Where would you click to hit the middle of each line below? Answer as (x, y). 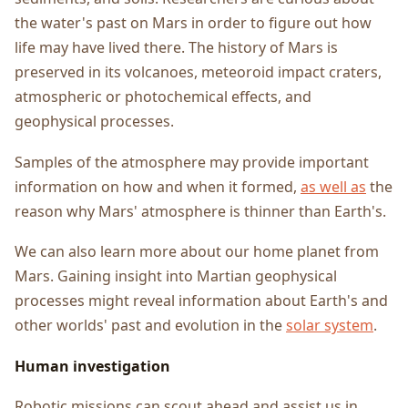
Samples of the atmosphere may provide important (192, 162)
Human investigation (92, 366)
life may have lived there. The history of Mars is (176, 47)
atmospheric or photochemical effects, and (163, 96)
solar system (330, 326)
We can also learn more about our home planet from (197, 252)
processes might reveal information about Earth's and (201, 301)
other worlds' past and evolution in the (150, 326)
